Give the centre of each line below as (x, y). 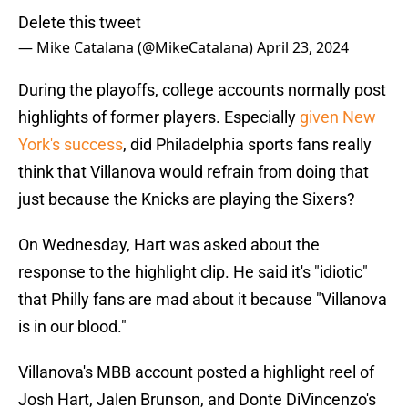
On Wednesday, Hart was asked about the (169, 245)
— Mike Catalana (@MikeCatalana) (138, 48)
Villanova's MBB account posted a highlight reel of (196, 372)
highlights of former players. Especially (159, 117)
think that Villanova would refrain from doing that (194, 172)
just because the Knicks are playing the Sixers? (187, 199)
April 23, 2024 (303, 48)
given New (338, 117)
